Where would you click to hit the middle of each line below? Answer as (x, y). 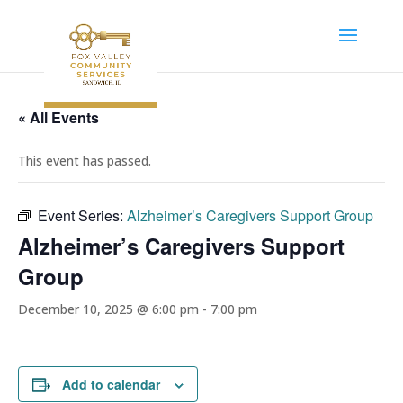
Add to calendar (111, 384)
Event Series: (82, 215)
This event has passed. (85, 161)
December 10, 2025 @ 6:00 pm (108, 309)
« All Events (58, 117)
